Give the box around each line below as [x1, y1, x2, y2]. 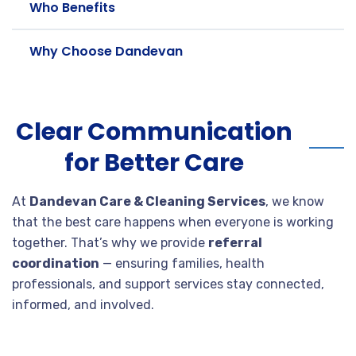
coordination [12, 256, 99, 271]
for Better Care [64, 146, 244, 180]
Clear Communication [16, 115, 292, 149]
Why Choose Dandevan [29, 42, 183, 60]
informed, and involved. [12, 297, 154, 312]
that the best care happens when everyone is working [12, 215, 334, 230]
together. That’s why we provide [12, 235, 208, 250]
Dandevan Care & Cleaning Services [29, 194, 265, 209]
